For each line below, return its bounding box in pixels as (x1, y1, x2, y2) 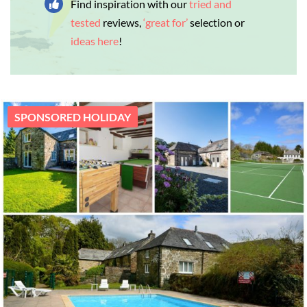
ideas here (71, 34, 119, 48)
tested (71, 16, 101, 29)
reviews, (103, 16, 142, 29)
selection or (190, 16, 245, 29)
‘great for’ (143, 16, 188, 29)
